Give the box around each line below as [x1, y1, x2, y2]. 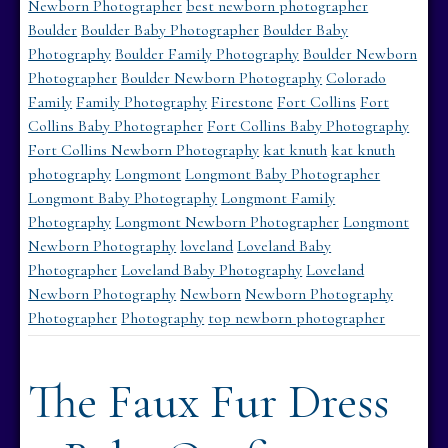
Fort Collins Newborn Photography [28, 139, 260, 160]
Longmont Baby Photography [28, 187, 218, 208]
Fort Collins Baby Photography [207, 115, 410, 136]
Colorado [326, 67, 387, 88]
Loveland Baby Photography [121, 259, 303, 280]
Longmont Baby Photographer [185, 163, 381, 184]
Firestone [211, 91, 274, 112]
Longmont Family [221, 187, 336, 208]
